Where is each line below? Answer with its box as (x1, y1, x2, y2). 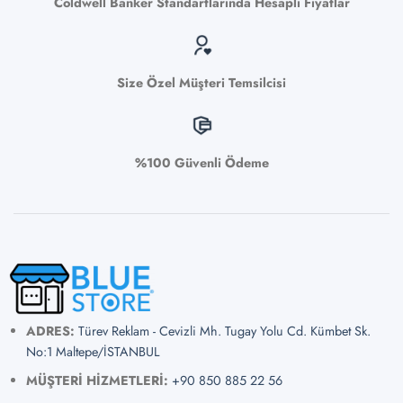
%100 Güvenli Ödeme (134, 154, 269, 173)
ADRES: (25, 322, 75, 341)
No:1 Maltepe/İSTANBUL (25, 343, 159, 362)
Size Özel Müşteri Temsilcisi (117, 74, 286, 93)
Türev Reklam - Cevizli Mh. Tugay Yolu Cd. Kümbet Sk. (77, 322, 371, 341)
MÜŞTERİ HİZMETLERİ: (25, 371, 168, 390)
